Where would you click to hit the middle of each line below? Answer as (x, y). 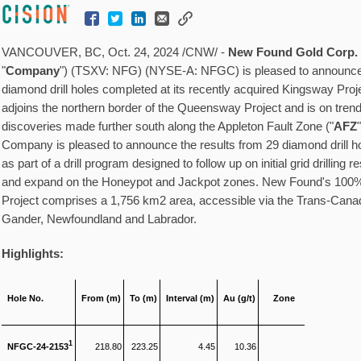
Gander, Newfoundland (62, 219)
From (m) (102, 298)
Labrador (171, 219)
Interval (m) (191, 298)
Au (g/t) (240, 298)
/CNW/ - (204, 52)
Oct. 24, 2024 (144, 52)
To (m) (144, 298)
